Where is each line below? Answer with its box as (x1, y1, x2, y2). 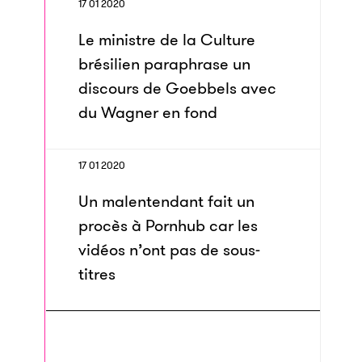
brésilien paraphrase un (78, 53, 250, 75)
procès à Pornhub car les (78, 214, 258, 237)
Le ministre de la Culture (78, 28, 255, 51)
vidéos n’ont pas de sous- (78, 238, 260, 261)
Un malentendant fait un (78, 190, 255, 213)
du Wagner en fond (78, 101, 217, 124)
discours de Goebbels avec (78, 77, 276, 99)
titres (78, 263, 116, 285)
